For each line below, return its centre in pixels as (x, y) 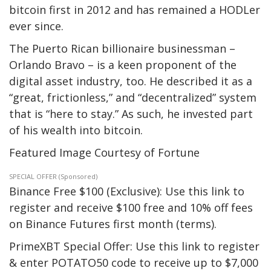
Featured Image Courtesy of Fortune (104, 152)
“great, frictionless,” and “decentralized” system (133, 97)
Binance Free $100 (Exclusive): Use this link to (127, 191)
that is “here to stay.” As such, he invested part (131, 114)
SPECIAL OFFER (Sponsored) (53, 176)
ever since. (36, 26)
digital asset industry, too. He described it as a (131, 81)
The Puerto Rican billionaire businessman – (122, 48)
